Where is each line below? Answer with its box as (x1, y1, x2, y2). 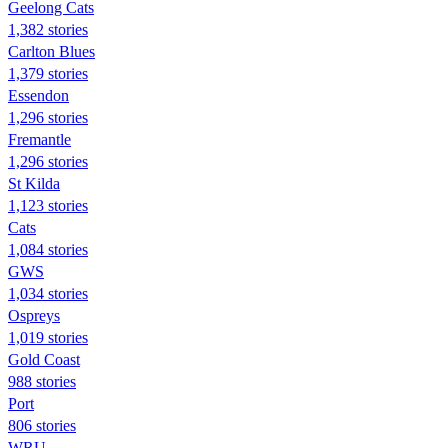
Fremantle (8, 130, 71, 148)
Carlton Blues (8, 42, 95, 60)
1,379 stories (8, 64, 88, 82)
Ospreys (8, 306, 60, 324)
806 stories (8, 416, 76, 434)
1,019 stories (8, 328, 88, 346)
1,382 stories (8, 20, 88, 38)
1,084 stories (8, 240, 88, 258)
